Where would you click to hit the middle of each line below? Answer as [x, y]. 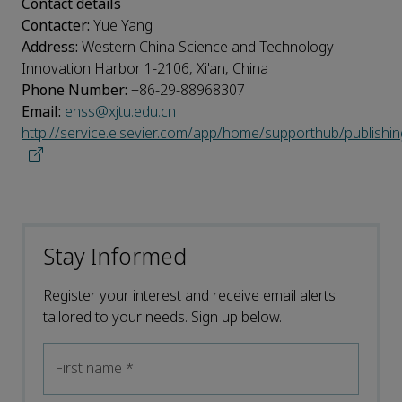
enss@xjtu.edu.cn [120, 112]
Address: [50, 48]
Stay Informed [115, 258]
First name [90, 369]
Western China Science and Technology [206, 48]
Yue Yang [121, 26]
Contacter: [56, 26]
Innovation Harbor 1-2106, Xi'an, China [145, 69]
